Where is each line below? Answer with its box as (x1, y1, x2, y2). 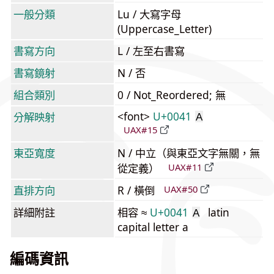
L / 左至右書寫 (117, 43, 185, 58)
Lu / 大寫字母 (117, 7, 181, 21)
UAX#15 (124, 124, 157, 136)
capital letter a (117, 220, 188, 234)
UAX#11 (168, 161, 202, 174)
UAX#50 (164, 183, 198, 196)
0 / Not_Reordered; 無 (117, 87, 226, 102)
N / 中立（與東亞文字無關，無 (117, 146, 260, 160)
